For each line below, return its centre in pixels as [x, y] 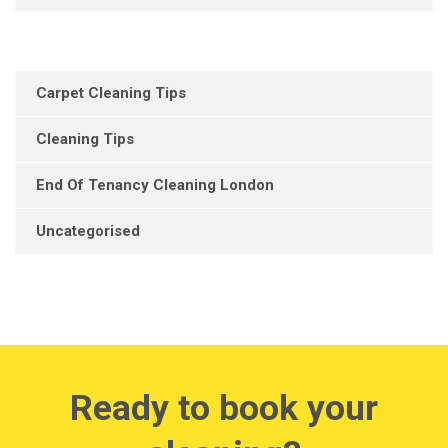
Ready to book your [224, 407]
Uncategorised [88, 231]
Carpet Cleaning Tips [111, 93]
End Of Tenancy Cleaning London [155, 185]
